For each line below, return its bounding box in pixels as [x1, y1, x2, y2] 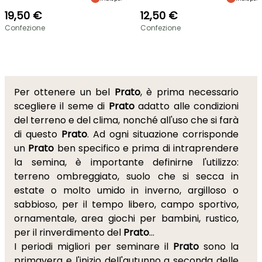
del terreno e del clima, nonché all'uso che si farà [14, 113, 239, 127]
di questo [14, 127, 61, 141]
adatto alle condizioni [134, 99, 239, 113]
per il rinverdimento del [14, 226, 123, 239]
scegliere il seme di [14, 99, 109, 113]
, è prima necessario [140, 85, 239, 99]
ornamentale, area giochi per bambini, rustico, [14, 212, 239, 225]
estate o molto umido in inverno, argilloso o [14, 184, 239, 197]
